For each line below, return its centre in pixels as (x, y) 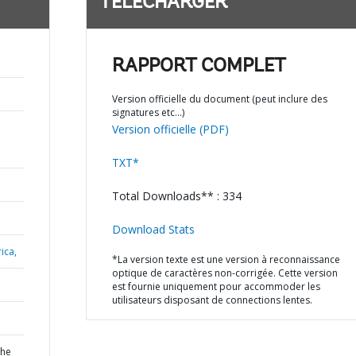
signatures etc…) (148, 112)
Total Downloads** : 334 (176, 196)
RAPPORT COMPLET (199, 67)
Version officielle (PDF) (170, 129)
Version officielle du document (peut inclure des (219, 99)
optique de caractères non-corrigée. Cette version (224, 273)
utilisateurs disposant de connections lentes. (212, 300)
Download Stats (153, 229)
